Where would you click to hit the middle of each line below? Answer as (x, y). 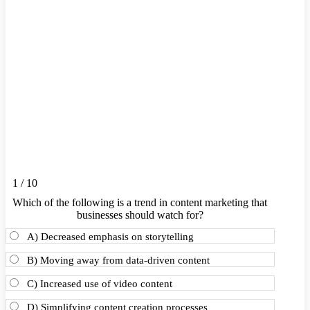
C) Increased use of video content (100, 284)
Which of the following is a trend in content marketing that (140, 202)
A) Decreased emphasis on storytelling (110, 237)
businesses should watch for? (140, 215)
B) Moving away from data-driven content (118, 260)
